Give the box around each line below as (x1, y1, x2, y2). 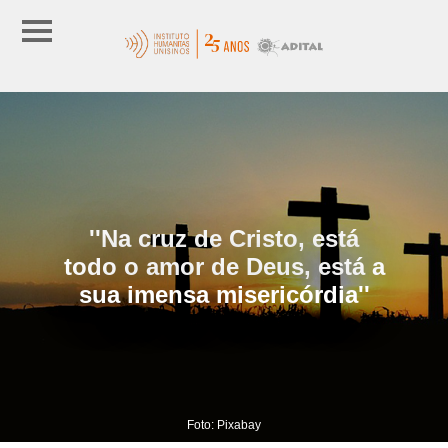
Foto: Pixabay (187, 417, 261, 432)
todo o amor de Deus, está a (63, 252, 385, 280)
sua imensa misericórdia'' (78, 280, 370, 308)
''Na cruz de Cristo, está (89, 224, 359, 252)
